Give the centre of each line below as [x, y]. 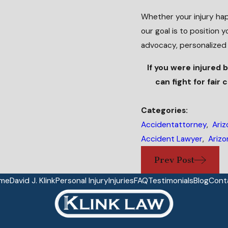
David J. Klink [33, 181]
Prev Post [175, 160]
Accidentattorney [174, 124]
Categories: [166, 110]
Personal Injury [82, 181]
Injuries [121, 181]
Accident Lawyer [172, 139]
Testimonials [171, 181]
